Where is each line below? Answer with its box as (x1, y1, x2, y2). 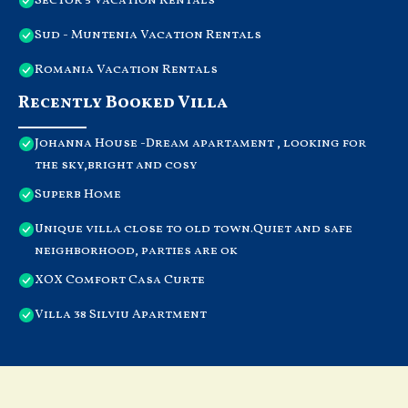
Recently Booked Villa (18, 90, 228, 115)
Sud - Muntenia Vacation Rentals (35, 25, 261, 44)
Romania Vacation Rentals (35, 60, 218, 78)
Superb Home (35, 185, 121, 203)
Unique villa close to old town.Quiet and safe (35, 219, 352, 238)
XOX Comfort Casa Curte (35, 270, 205, 289)
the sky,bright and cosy (35, 156, 198, 174)
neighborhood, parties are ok (35, 241, 238, 260)
